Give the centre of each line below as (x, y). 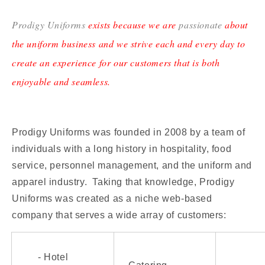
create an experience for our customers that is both (116, 62)
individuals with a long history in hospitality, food (122, 148)
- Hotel (53, 257)
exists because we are (132, 24)
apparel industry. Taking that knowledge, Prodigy (123, 182)
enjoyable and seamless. (61, 81)
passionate (201, 24)
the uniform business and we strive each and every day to (129, 43)
